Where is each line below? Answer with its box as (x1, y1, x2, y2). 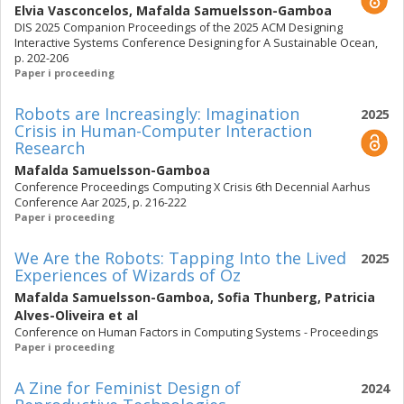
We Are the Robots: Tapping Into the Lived (14, 247, 346, 269)
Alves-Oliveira (14, 307, 105, 324)
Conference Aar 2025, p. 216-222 (14, 195, 187, 210)
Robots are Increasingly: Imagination (14, 103, 299, 124)
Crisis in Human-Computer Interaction (14, 120, 312, 142)
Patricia (325, 289, 375, 306)
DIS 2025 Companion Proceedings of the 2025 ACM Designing (14, 20, 343, 35)
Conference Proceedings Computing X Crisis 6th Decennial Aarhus (14, 179, 371, 195)
